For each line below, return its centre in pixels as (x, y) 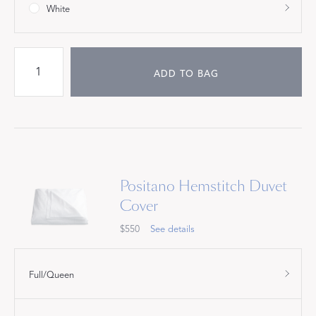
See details (172, 229)
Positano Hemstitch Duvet (203, 186)
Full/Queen (51, 275)
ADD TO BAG (186, 74)
